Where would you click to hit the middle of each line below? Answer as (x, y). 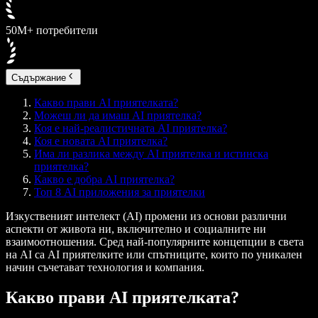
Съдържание (39, 77)
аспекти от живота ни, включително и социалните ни (136, 229)
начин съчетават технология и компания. (105, 267)
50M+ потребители (52, 31)
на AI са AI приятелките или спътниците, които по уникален (154, 254)
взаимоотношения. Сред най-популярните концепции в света (155, 241)
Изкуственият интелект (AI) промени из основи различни (146, 216)
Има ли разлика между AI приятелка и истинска (151, 153)
